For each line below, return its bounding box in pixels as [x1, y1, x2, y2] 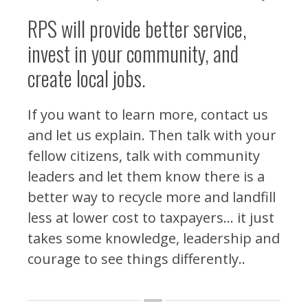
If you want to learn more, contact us [27, 105, 268, 124]
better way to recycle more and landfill [27, 188, 276, 206]
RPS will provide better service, [27, 13, 247, 44]
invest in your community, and [27, 38, 239, 69]
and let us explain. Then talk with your [27, 126, 276, 144]
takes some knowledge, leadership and [27, 229, 280, 247]
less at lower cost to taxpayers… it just [27, 208, 274, 227]
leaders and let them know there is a [27, 167, 265, 186]
